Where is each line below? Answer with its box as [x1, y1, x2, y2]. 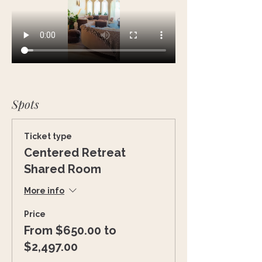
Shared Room [24, 161, 101, 176]
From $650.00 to [24, 223, 116, 237]
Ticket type [24, 131, 72, 141]
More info [24, 186, 64, 196]
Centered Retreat [24, 145, 126, 160]
